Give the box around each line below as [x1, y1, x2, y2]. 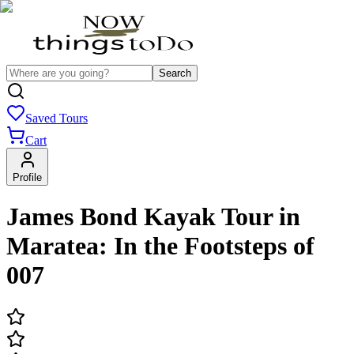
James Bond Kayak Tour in [6, 202, 300, 232]
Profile [13, 171, 42, 183]
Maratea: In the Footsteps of [6, 232, 314, 261]
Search [159, 67, 191, 79]
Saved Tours [25, 111, 88, 125]
